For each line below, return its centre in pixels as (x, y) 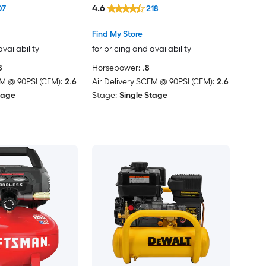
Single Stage (143, 95)
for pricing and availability (141, 49)
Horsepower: (116, 68)
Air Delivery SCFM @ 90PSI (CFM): (153, 81)
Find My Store (117, 34)
